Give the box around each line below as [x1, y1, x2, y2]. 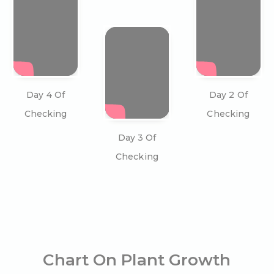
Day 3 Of [117, 132, 157, 144]
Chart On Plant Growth [43, 250, 231, 270]
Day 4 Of [26, 89, 65, 101]
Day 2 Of [209, 89, 248, 101]
